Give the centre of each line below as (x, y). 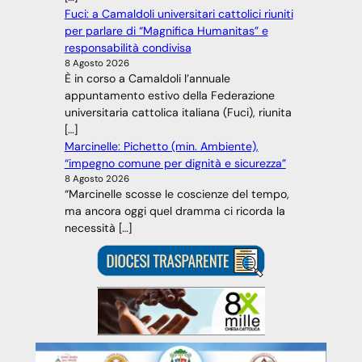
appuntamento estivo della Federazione (169, 96)
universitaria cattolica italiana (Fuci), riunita (178, 113)
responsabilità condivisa (128, 48)
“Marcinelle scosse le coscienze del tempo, (177, 194)
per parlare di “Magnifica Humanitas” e (166, 31)
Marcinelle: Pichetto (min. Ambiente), (161, 147)
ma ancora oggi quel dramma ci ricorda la (175, 211)
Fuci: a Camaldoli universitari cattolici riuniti (179, 14)
